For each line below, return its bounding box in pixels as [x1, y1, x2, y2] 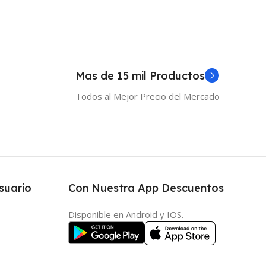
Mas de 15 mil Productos [75, 69, 205, 83]
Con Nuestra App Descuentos [68, 181, 224, 195]
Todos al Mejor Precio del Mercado [75, 90, 220, 103]
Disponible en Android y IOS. [68, 208, 186, 221]
